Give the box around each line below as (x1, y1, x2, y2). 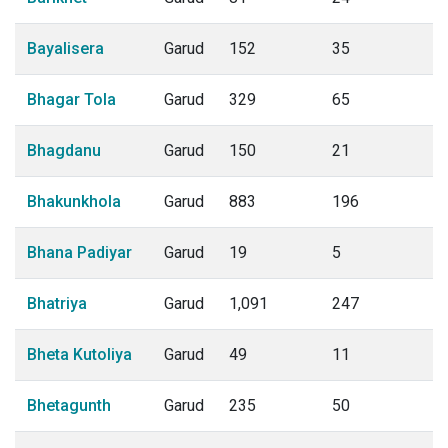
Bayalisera (27, 39, 104, 58)
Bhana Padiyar (27, 243, 132, 262)
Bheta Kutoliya (27, 345, 132, 364)
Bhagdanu (27, 141, 101, 160)
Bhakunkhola (27, 192, 121, 211)
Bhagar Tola (27, 90, 116, 109)
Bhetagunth (27, 396, 111, 415)
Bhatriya (27, 294, 87, 313)
